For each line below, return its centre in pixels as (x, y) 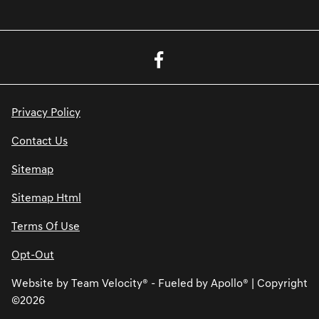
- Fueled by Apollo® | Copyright (228, 284)
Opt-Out (33, 255)
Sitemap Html (46, 198)
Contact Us (40, 141)
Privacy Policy (46, 113)
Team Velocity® (110, 284)
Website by (41, 284)
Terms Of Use (46, 227)
